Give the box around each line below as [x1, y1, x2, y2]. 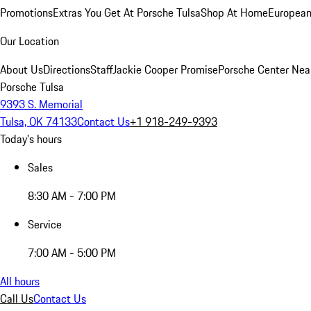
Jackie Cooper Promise [112, 61, 218, 78]
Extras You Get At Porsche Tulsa [53, 4, 201, 21]
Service [28, 216, 62, 233]
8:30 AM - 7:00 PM [28, 187, 116, 204]
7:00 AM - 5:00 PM [28, 244, 116, 261]
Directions [43, 61, 90, 78]
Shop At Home [201, 4, 268, 21]
